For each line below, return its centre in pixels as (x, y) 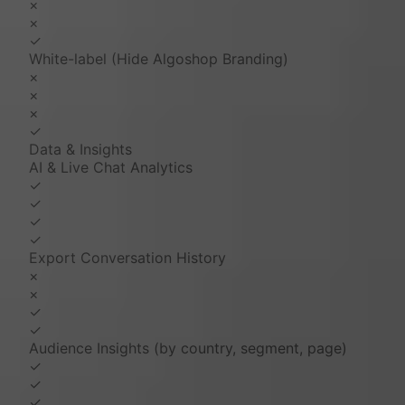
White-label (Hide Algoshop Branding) (159, 59)
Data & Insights (80, 150)
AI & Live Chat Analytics (111, 168)
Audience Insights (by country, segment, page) (188, 348)
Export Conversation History (127, 258)
